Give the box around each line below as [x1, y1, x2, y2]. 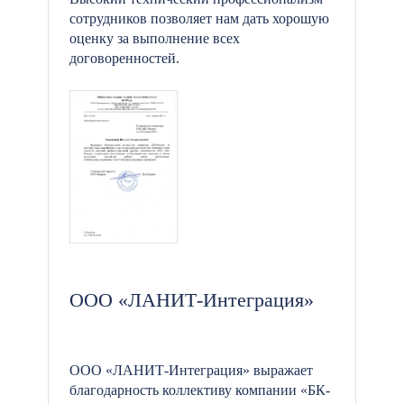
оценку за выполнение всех [69, 31, 240, 46]
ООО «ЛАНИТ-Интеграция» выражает [69, 363, 313, 378]
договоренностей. [69, 50, 179, 66]
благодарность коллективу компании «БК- [69, 382, 330, 398]
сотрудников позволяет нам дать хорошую [69, 11, 329, 26]
